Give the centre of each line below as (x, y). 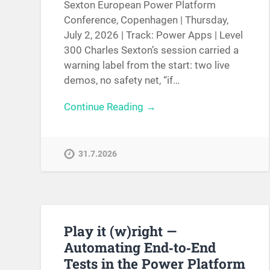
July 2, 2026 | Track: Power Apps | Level (154, 35)
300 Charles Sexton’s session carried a (152, 50)
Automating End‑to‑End (140, 247)
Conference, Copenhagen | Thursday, (146, 20)
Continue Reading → (110, 106)
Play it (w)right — (121, 231)
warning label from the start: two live (147, 65)
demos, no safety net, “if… (122, 80)
